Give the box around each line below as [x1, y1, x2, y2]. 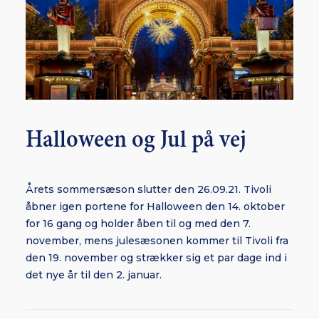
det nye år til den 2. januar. [26, 268, 162, 281]
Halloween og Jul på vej [26, 127, 246, 152]
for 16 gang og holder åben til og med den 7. [26, 217, 251, 230]
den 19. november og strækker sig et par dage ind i [26, 251, 287, 264]
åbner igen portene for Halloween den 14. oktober [26, 200, 285, 213]
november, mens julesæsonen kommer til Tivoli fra [26, 234, 288, 247]
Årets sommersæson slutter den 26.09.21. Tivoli [26, 183, 271, 196]
